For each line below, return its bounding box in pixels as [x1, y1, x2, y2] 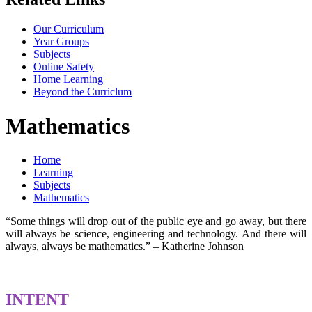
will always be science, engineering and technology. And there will [6, 228, 306, 240]
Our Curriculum [33, 23, 104, 36]
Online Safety [33, 61, 94, 73]
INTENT [6, 290, 69, 309]
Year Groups [33, 36, 89, 48]
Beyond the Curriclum [33, 86, 132, 98]
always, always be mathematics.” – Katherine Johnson [6, 240, 244, 253]
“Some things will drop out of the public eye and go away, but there [6, 215, 306, 228]
